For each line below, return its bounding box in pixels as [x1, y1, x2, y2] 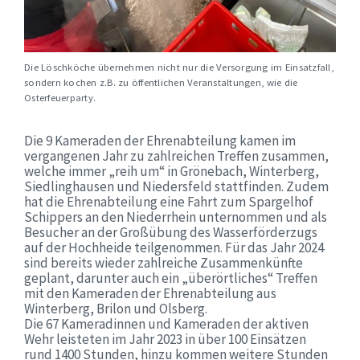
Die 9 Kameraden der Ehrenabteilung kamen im [24, 132, 296, 150]
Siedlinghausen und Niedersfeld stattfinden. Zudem [24, 178, 329, 196]
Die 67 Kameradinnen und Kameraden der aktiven [24, 315, 309, 333]
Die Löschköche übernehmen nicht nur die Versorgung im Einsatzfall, [24, 60, 333, 74]
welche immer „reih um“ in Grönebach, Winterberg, [24, 162, 319, 181]
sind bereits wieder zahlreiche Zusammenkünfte [24, 254, 303, 272]
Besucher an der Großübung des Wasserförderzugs [24, 223, 317, 242]
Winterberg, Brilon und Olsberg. [24, 300, 207, 318]
